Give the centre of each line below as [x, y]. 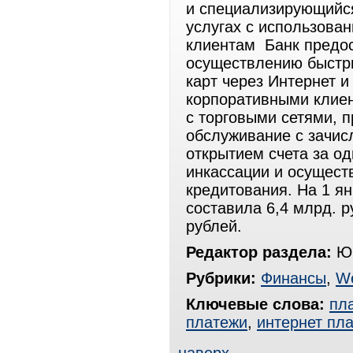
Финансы [294, 278]
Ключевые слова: [255, 304]
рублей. [214, 226]
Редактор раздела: [259, 252]
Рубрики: [221, 278]
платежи [217, 322]
